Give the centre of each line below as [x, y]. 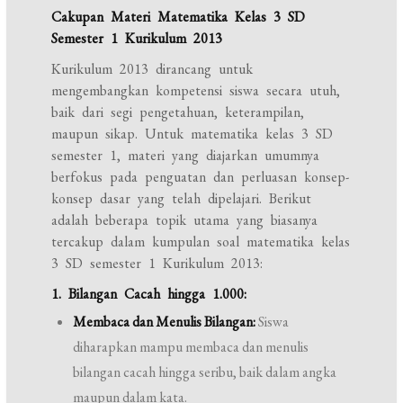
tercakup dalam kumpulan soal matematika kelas [201, 242]
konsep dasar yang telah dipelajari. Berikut [182, 198]
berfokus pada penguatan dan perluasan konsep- [201, 177]
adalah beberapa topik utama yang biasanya [185, 220]
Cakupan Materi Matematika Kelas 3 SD [179, 17]
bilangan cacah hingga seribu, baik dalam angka [205, 372]
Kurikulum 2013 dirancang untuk [152, 69]
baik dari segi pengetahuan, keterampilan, [178, 112]
